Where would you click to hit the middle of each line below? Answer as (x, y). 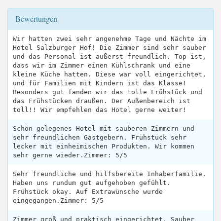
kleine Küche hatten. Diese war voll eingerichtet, (110, 74)
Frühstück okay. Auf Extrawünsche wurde (88, 191)
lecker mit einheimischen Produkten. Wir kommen (104, 146)
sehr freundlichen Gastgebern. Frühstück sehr (100, 137)
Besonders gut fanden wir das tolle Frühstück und (108, 92)
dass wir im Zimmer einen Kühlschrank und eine (102, 65)
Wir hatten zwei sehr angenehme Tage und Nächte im (110, 38)
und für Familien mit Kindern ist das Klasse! (100, 83)
